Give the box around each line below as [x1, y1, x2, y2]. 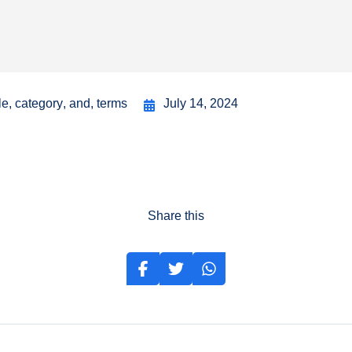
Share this [148, 208, 204, 222]
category [15, 96, 63, 110]
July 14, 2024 [163, 96, 238, 110]
